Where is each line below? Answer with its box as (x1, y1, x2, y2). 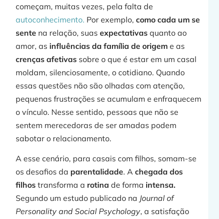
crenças (16, 54, 45, 64)
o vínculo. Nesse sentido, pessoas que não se (16, 107, 179, 117)
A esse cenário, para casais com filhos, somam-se (16, 153, 197, 164)
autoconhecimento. (16, 14, 85, 24)
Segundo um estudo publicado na (16, 193, 140, 203)
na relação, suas (36, 27, 98, 38)
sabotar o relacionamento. (16, 133, 112, 143)
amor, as (16, 41, 48, 51)
